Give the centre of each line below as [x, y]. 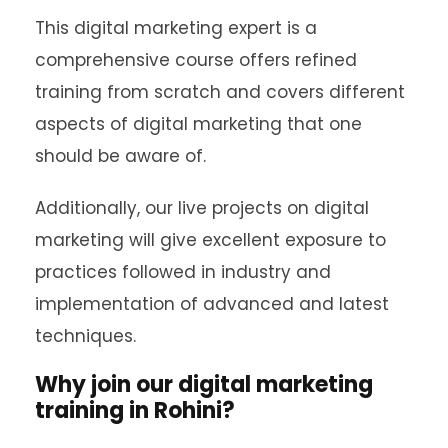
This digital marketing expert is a [176, 28]
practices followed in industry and [183, 272]
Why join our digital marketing [204, 385]
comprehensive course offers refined [196, 60]
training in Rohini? [135, 411]
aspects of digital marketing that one [198, 124]
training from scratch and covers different [220, 92]
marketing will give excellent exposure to [210, 240]
